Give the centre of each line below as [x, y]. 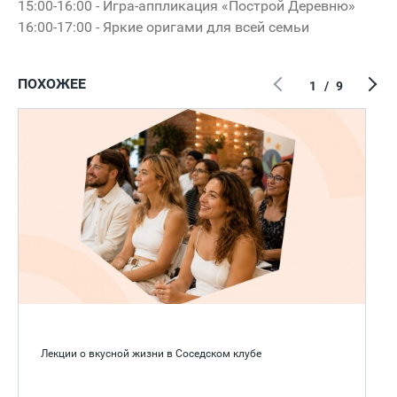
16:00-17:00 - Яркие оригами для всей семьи [165, 27]
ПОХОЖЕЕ [52, 83]
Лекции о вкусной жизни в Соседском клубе [151, 353]
